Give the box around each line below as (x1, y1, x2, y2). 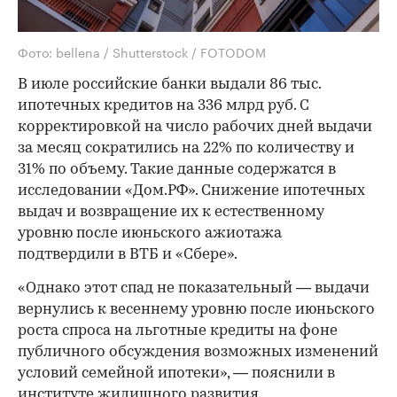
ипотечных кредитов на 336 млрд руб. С (18, 97, 309, 113)
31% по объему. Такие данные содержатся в (18, 161, 336, 177)
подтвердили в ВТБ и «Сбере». (18, 246, 237, 262)
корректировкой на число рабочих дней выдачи (18, 119, 372, 135)
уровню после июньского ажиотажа (18, 225, 282, 241)
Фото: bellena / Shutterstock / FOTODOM (18, 41, 266, 61)
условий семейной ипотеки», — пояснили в (18, 365, 335, 381)
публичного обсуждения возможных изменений (18, 344, 378, 360)
